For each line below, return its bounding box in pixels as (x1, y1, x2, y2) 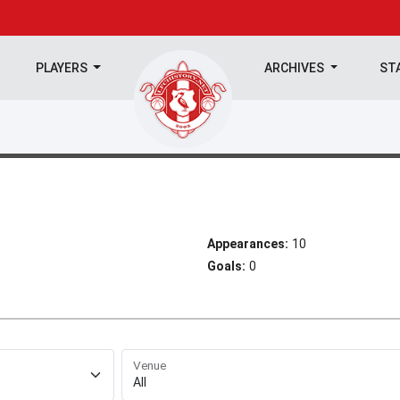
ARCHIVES (264, 61, 328, 75)
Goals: (207, 259, 246, 273)
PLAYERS (35, 61, 90, 75)
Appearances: (207, 237, 288, 251)
